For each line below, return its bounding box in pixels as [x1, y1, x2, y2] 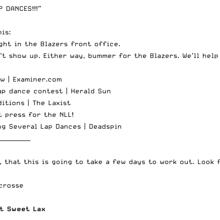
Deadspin [89, 122, 122, 130]
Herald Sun [71, 86, 111, 95]
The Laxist [32, 98, 71, 107]
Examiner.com [13, 75, 62, 83]
